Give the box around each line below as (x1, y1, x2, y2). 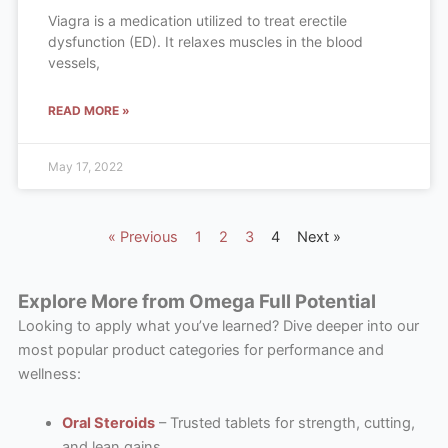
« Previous (107, 227, 178, 246)
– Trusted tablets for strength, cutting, (154, 414, 415, 433)
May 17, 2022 (47, 158, 123, 174)
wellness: (17, 364, 81, 383)
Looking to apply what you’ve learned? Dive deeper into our (17, 316, 419, 335)
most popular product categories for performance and (17, 340, 384, 359)
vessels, (47, 53, 100, 71)
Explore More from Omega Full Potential (17, 289, 376, 313)
